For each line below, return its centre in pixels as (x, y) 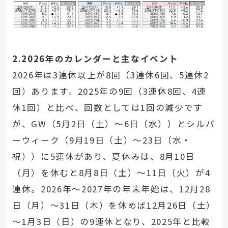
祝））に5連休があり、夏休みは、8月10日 (103, 156)
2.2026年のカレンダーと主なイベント (95, 58)
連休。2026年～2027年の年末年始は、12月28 (111, 189)
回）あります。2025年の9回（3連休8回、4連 (109, 91)
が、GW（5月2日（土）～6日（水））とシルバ (113, 123)
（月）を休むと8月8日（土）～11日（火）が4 (111, 172)
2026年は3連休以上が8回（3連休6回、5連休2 (110, 75)
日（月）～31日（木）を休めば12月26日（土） (114, 205)
